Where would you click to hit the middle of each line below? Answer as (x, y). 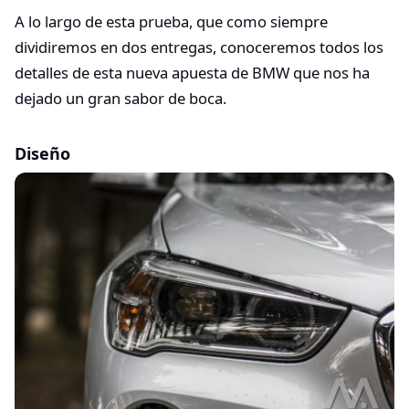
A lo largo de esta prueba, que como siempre (171, 21)
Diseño (42, 153)
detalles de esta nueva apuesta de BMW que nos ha (192, 72)
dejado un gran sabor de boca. (121, 98)
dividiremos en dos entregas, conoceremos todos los (199, 47)
